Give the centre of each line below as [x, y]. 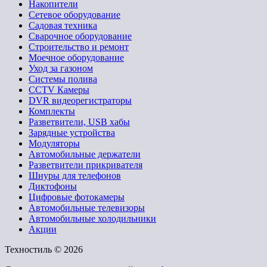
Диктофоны [53, 186]
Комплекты [52, 111]
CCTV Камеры [59, 89]
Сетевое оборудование [74, 14]
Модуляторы [54, 143]
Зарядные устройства [72, 132]
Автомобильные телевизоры [87, 207]
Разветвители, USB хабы [79, 122]
